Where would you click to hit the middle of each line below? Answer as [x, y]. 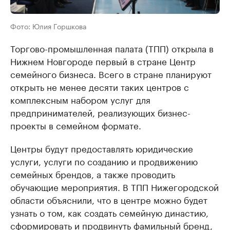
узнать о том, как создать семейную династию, [109, 212]
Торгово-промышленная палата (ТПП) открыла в [112, 48]
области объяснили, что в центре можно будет [109, 199]
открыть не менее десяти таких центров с [100, 87]
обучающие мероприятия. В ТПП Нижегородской [114, 187]
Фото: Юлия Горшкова [49, 26]
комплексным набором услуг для [80, 99]
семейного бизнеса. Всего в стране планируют [111, 74]
